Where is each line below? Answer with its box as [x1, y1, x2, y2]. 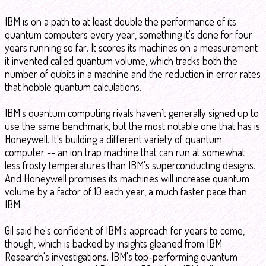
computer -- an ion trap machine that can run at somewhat [5, 145, 245, 159]
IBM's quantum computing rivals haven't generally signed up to [5, 106, 259, 119]
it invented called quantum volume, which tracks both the [5, 54, 237, 67]
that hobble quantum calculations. [5, 80, 141, 93]
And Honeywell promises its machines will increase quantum [5, 172, 249, 185]
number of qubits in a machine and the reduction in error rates [5, 67, 261, 80]
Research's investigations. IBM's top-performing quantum [5, 250, 237, 263]
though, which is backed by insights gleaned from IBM [5, 237, 222, 250]
